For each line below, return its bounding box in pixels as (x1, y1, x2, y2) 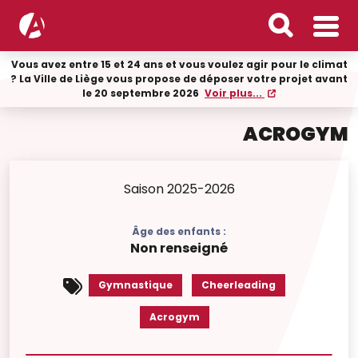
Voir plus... (205, 86, 265, 100)
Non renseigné (130, 239, 228, 257)
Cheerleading (201, 278, 276, 292)
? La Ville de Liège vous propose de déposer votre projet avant (10, 72, 348, 86)
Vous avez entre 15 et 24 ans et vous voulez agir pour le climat (10, 58, 348, 71)
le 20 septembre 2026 (82, 86, 201, 100)
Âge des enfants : (132, 225, 226, 238)
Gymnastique (98, 278, 173, 292)
